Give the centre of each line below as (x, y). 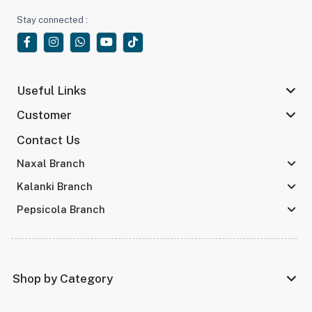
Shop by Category (63, 278)
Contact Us (48, 140)
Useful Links (51, 91)
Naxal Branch (50, 164)
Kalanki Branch (54, 187)
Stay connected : (52, 19)
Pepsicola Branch (61, 210)
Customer (44, 115)
